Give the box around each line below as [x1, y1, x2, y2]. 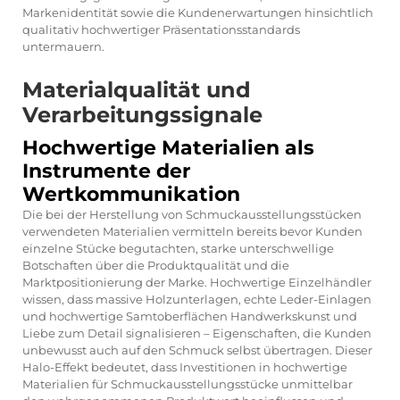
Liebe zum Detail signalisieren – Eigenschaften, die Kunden [22, 325, 371, 340]
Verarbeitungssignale [22, 101, 262, 128]
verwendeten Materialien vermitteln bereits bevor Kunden [22, 223, 362, 238]
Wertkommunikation [22, 181, 240, 206]
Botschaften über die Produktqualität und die [22, 257, 289, 272]
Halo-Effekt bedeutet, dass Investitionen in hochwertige [22, 359, 347, 374]
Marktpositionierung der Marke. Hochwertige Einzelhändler [22, 274, 371, 289]
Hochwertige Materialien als [22, 135, 314, 160]
